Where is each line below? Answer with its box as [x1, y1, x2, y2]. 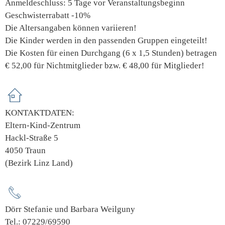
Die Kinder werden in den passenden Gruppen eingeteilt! [5, 36, 207, 45]
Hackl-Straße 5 [5, 133, 58, 143]
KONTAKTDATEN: [5, 108, 74, 118]
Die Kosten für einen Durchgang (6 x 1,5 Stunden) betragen [5, 48, 217, 58]
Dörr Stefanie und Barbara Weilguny [5, 204, 135, 214]
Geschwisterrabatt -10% [5, 11, 90, 20]
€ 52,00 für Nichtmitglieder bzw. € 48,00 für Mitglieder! [5, 61, 204, 70]
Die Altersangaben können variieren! [5, 23, 137, 33]
